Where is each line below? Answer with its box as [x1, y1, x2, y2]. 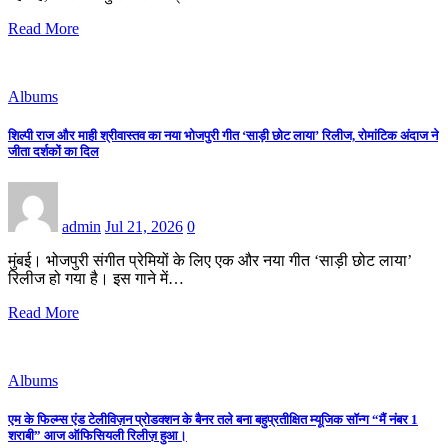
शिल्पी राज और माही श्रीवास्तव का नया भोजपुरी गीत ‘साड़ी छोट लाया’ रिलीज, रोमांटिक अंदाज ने [8, 128, 438, 144]
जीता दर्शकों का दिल [8, 144, 99, 160]
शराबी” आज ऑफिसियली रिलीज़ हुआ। [8, 428, 187, 444]
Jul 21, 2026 [105, 218, 183, 236]
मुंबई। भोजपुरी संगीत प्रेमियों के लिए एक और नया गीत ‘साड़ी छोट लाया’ [8, 252, 412, 270]
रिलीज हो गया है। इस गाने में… [8, 270, 184, 288]
